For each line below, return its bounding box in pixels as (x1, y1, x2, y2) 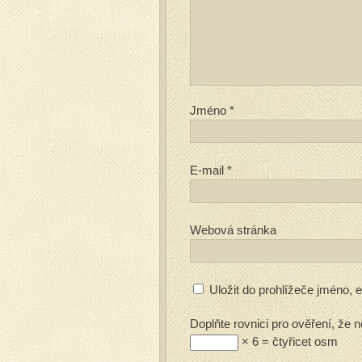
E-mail (190, 163, 227, 177)
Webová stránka (190, 223, 276, 237)
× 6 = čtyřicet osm (238, 335, 338, 348)
